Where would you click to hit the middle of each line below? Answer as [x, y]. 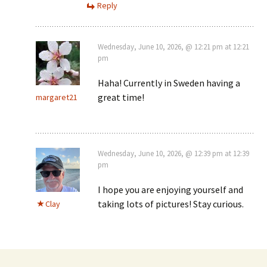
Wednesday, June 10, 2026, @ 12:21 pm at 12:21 [173, 46]
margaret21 [57, 97]
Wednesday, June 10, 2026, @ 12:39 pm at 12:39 [173, 153]
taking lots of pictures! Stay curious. [171, 204]
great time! [121, 97]
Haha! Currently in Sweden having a [169, 83]
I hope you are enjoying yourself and [170, 189]
